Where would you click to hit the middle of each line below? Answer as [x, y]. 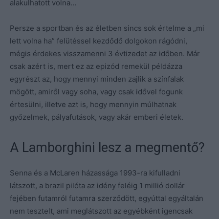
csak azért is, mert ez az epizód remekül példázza [96, 66]
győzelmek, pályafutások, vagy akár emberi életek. [97, 117]
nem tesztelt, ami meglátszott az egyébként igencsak [101, 211]
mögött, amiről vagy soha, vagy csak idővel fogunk [96, 91]
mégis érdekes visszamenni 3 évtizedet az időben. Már [105, 53]
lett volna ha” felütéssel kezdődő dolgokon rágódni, [99, 41]
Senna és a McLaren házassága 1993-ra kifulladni [95, 173]
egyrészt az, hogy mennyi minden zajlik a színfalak [97, 79]
